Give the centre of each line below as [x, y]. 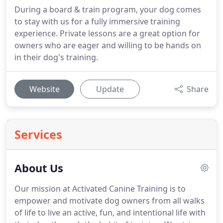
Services [38, 134]
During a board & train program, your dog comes [108, 9]
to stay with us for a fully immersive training [97, 21]
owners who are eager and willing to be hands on [108, 45]
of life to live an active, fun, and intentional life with [110, 213]
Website [44, 89]
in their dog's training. [56, 57]
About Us [39, 168]
